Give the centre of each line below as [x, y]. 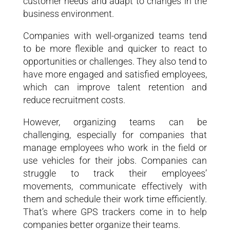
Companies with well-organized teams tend [115, 35]
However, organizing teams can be [115, 122]
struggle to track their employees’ [115, 173]
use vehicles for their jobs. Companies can [115, 160]
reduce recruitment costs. [74, 100]
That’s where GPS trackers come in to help [115, 212]
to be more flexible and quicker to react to [115, 48]
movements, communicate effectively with [115, 186]
